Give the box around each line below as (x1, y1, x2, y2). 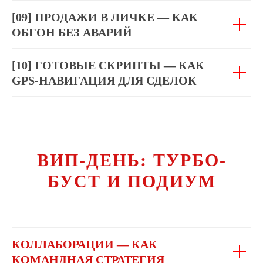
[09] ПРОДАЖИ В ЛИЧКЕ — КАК (12, 11, 198, 23)
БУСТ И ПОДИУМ (47, 171, 216, 191)
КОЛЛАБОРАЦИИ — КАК (12, 238, 157, 251)
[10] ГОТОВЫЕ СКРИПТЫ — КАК (12, 59, 204, 72)
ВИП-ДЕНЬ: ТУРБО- (36, 150, 227, 170)
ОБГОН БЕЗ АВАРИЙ (12, 26, 132, 39)
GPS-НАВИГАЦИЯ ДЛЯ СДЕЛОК (12, 74, 197, 87)
